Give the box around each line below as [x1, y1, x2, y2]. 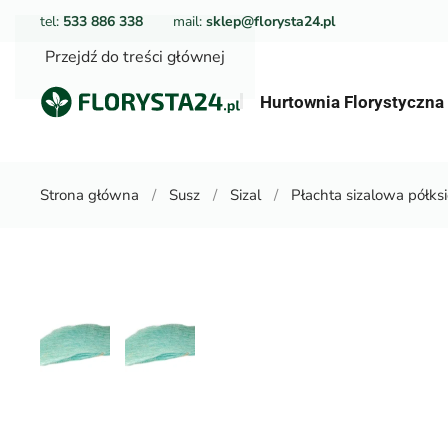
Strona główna [40, 185, 139, 205]
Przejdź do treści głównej [45, 46, 225, 68]
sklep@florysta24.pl [205, 11, 335, 31]
